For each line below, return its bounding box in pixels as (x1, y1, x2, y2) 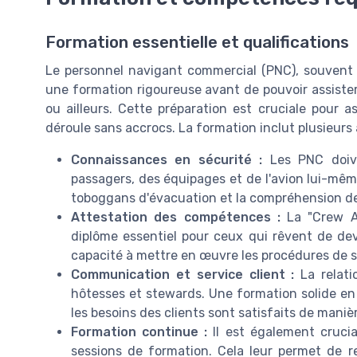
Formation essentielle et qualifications (45, 32, 349, 52)
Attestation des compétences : (71, 209, 287, 225)
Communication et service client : (71, 266, 301, 282)
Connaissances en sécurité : (71, 151, 270, 167)
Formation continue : (71, 324, 214, 339)
